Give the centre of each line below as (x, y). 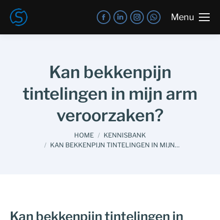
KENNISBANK (125, 135)
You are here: (33, 133)
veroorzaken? (110, 115)
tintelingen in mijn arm (110, 94)
